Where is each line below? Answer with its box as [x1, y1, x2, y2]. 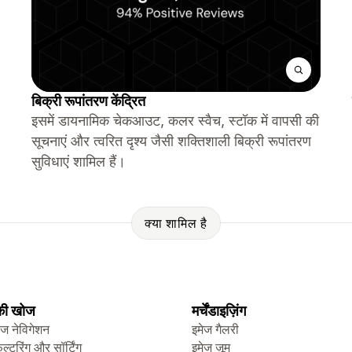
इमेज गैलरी [192, 321, 239, 337]
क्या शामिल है [144, 214, 208, 231]
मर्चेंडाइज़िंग [192, 302, 246, 319]
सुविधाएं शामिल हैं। [31, 153, 126, 170]
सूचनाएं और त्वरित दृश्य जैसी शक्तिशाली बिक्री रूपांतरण [31, 133, 311, 149]
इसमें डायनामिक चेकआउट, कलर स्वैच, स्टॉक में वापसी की [31, 112, 319, 129]
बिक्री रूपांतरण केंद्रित [31, 93, 145, 109]
